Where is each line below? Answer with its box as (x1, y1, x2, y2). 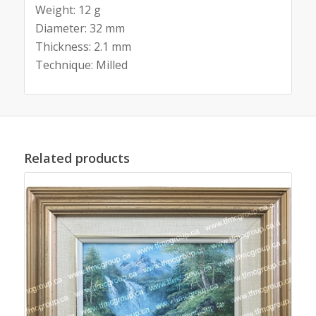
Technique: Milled (35, 56, 128, 73)
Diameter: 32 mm (35, 20, 125, 36)
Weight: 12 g (35, 1, 101, 18)
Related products (23, 150, 130, 167)
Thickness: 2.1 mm (35, 38, 131, 54)
